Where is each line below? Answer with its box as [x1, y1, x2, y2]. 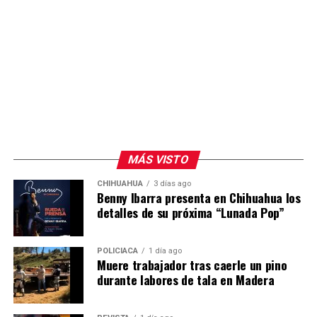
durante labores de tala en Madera [96, 270, 275, 289]
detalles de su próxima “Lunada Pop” [96, 203, 284, 222]
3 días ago [153, 179, 191, 189]
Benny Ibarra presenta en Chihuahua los [96, 188, 301, 207]
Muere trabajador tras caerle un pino [96, 255, 287, 275]
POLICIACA [96, 246, 138, 256]
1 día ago [148, 246, 182, 256]
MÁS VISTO [126, 153, 191, 167]
